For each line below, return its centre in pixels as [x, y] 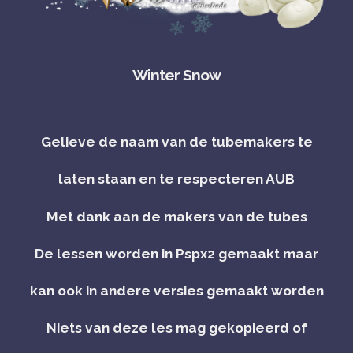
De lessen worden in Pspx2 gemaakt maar [176, 253]
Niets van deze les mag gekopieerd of [176, 328]
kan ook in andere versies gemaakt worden [176, 291]
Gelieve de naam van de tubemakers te [176, 142]
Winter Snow [176, 74]
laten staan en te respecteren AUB [176, 179]
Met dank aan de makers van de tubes [176, 216]
